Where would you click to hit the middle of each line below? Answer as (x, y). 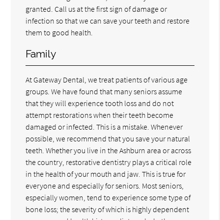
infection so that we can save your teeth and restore (108, 20)
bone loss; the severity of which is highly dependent (108, 209)
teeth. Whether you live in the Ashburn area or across (109, 150)
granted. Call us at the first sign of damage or (96, 9)
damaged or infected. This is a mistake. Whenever (104, 126)
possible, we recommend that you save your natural (108, 138)
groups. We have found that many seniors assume (104, 91)
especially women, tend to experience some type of (108, 197)
